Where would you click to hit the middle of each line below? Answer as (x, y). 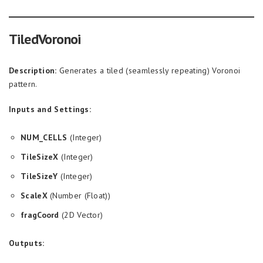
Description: (33, 70)
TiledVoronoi (45, 39)
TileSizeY (39, 176)
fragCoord (40, 215)
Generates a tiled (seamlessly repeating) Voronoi (149, 70)
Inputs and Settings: (50, 109)
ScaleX (34, 195)
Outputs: (27, 243)
